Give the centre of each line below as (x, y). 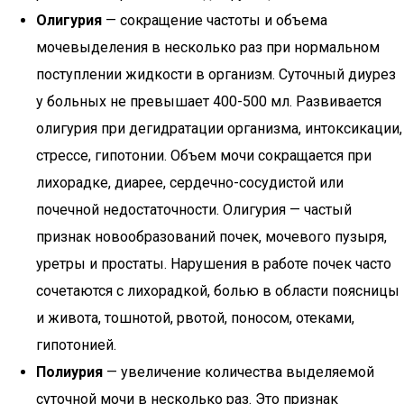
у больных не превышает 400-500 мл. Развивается (209, 101)
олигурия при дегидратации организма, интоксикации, (219, 129)
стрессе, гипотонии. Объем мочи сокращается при (204, 156)
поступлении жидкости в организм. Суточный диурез (216, 74)
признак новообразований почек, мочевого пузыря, (211, 237)
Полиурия (69, 372)
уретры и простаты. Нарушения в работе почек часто (214, 264)
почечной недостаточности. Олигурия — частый (194, 210)
